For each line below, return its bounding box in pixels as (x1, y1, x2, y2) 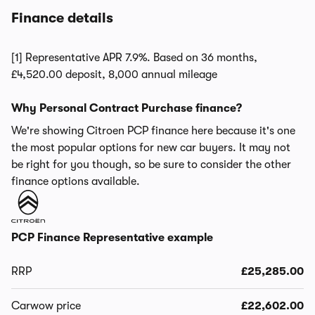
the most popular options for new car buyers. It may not (11, 141, 290, 154)
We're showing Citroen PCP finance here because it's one (11, 124, 295, 137)
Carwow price (11, 299, 81, 312)
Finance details (11, 9, 113, 26)
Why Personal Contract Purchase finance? (11, 101, 242, 115)
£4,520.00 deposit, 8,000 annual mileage (11, 67, 217, 81)
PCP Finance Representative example (11, 231, 213, 244)
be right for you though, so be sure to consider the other (11, 157, 291, 171)
